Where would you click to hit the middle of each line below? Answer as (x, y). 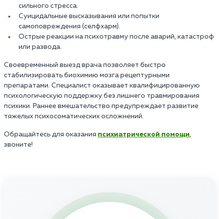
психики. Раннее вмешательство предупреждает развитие (101, 106)
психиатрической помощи (144, 134)
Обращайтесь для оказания (51, 134)
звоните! (18, 144)
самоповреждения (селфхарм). (69, 26)
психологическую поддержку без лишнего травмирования (102, 96)
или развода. (40, 47)
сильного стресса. (48, 6)
